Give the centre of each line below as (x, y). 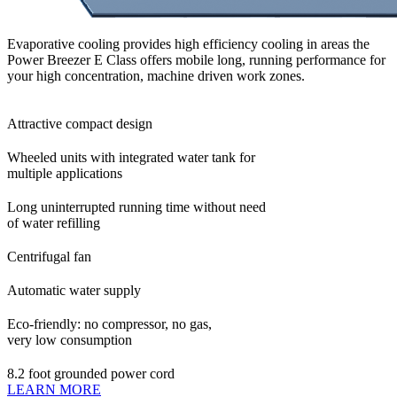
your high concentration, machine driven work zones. (156, 75)
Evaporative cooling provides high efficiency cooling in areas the (188, 43)
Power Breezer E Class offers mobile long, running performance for (196, 59)
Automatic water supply (74, 290)
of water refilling (54, 222)
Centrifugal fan (49, 256)
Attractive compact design (80, 123)
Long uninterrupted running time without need (136, 206)
